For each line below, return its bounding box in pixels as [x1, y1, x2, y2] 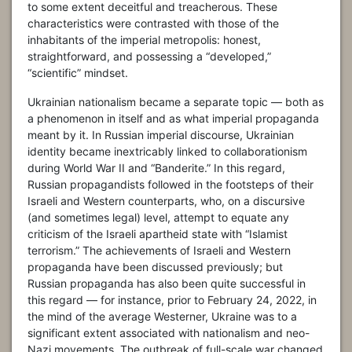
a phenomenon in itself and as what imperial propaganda [27, 111, 319, 125]
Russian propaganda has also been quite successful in [27, 276, 306, 290]
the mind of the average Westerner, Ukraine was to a [27, 309, 297, 323]
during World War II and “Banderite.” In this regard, [27, 160, 285, 174]
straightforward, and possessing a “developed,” [27, 49, 271, 63]
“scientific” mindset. [27, 65, 128, 79]
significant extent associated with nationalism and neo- [27, 325, 310, 339]
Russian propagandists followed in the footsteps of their [27, 177, 313, 191]
